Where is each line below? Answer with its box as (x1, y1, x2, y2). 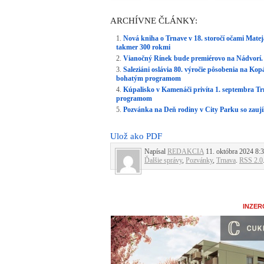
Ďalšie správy (144, 156, 182, 165)
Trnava (216, 156, 236, 165)
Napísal (144, 147, 167, 156)
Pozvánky (186, 156, 213, 165)
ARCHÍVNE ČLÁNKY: (110, 16, 197, 26)
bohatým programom (116, 74, 181, 83)
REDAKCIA (167, 147, 204, 156)
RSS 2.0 (239, 156, 263, 165)
